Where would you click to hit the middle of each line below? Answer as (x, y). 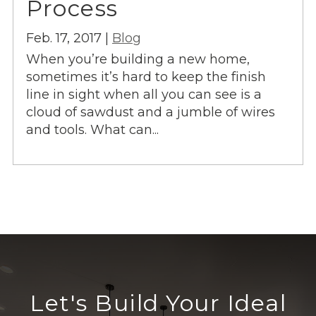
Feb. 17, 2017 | (69, 38)
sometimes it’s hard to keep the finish (146, 77)
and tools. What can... (92, 130)
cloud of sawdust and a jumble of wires (151, 113)
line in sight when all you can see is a (144, 95)
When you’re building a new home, (138, 60)
